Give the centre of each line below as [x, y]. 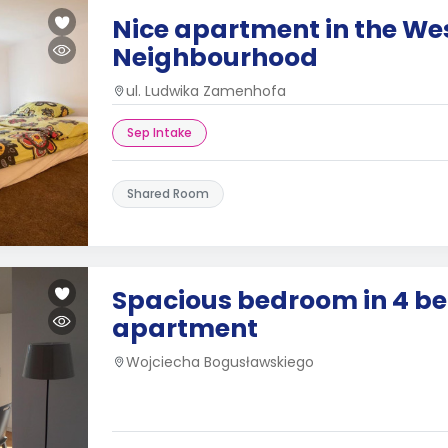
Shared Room [168, 193]
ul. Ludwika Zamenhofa [206, 91]
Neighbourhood [215, 57]
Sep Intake [159, 132]
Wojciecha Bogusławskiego [220, 362]
